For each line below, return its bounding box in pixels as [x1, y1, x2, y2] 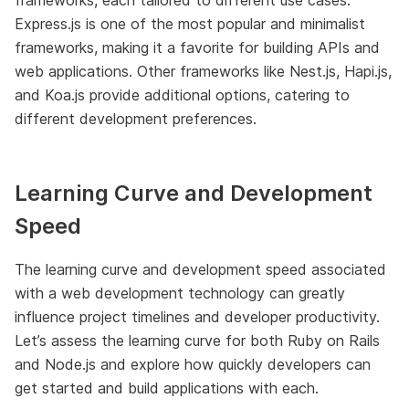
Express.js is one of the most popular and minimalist [15, 14, 365, 33]
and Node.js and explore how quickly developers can [15, 354, 371, 373]
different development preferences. [15, 109, 257, 128]
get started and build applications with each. [15, 378, 319, 397]
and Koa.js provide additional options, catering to [15, 85, 350, 104]
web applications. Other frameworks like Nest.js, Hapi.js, [15, 61, 392, 80]
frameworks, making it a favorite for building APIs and [15, 37, 380, 57]
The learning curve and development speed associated [15, 259, 386, 278]
